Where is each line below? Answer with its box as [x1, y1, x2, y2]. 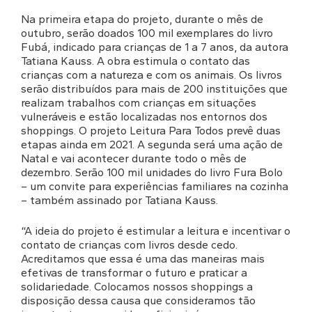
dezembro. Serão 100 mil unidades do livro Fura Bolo [21, 166, 283, 180]
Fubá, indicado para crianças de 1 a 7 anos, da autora [21, 40, 288, 54]
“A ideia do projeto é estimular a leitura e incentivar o [21, 224, 290, 238]
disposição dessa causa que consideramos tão [21, 294, 256, 308]
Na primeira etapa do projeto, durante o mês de [21, 13, 263, 26]
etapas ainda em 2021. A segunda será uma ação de [21, 138, 283, 152]
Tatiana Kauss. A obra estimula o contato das [21, 54, 250, 68]
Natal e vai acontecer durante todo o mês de [21, 152, 247, 166]
